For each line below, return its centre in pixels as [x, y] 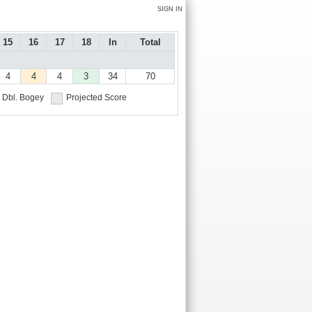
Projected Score [96, 98]
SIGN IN [170, 9]
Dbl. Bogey [23, 98]
